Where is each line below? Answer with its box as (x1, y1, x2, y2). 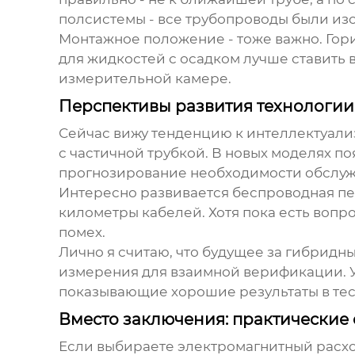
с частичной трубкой (58, 145, 205, 162)
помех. (58, 224, 105, 241)
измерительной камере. (58, 71, 231, 87)
